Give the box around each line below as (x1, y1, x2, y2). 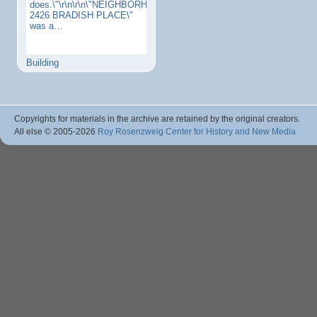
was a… (30, 21, 63, 31)
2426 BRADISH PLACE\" (30, 10, 133, 21)
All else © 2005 (14, 126, 73, 137)
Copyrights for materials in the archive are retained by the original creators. (14, 113, 300, 124)
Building (26, 57, 59, 68)
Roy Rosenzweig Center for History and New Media (98, 126, 296, 137)
